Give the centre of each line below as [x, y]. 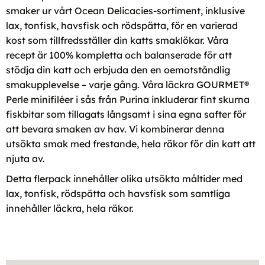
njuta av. [25, 158]
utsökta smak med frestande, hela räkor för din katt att [131, 143]
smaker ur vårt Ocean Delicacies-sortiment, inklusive [125, 10]
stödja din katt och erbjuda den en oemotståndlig [118, 70]
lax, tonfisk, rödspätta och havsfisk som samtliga [118, 194]
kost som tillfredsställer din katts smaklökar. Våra [117, 40]
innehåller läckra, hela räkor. [70, 209]
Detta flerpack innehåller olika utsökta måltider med [124, 179]
